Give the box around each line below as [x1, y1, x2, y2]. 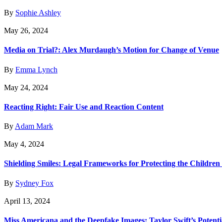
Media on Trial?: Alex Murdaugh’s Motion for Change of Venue [4, 46, 219, 55]
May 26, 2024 [4, 26, 48, 35]
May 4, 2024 [4, 140, 44, 149]
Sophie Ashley [15, 8, 61, 17]
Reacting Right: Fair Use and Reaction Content [4, 102, 164, 111]
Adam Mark [15, 122, 53, 131]
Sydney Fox [15, 178, 54, 187]
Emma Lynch [15, 65, 57, 74]
